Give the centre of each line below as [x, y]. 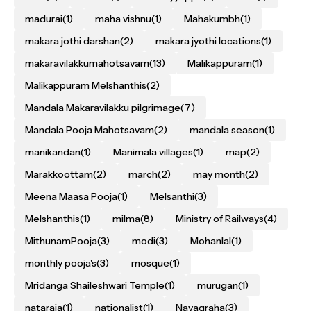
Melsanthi [172, 196]
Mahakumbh [212, 19]
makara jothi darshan [73, 41]
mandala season [227, 130]
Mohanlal [211, 241]
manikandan [53, 152]
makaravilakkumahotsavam [87, 63]
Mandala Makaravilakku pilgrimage [103, 108]
